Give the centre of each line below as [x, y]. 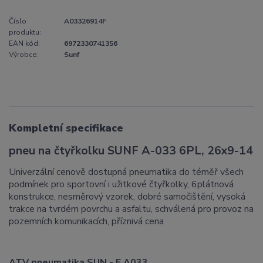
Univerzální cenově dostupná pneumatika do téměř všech [126, 172]
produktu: [25, 32]
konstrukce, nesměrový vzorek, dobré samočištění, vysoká [127, 197]
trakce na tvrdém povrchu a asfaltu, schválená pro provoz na [131, 209]
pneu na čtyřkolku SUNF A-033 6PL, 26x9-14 [131, 151]
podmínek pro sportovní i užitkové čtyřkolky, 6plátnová [121, 185]
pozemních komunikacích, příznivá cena [86, 222]
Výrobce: [24, 54]
